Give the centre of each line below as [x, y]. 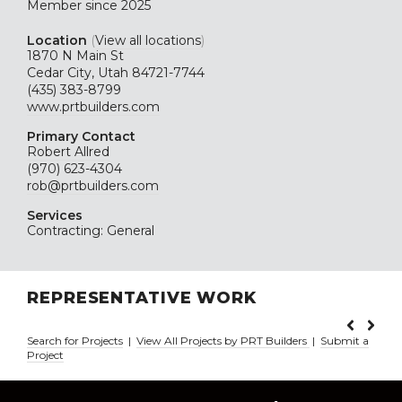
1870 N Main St [75, 56]
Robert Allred [68, 152]
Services [55, 215]
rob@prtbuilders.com [93, 186]
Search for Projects [75, 341]
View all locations [148, 40]
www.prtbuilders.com [93, 107]
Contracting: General [91, 231]
